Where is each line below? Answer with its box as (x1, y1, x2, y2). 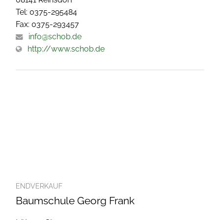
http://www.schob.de (27, 44, 105, 54)
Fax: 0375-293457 (16, 20, 79, 29)
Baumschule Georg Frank (16, 194, 135, 207)
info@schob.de (28, 32, 82, 42)
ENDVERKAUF (16, 182, 62, 191)
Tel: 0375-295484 (16, 7, 77, 17)
